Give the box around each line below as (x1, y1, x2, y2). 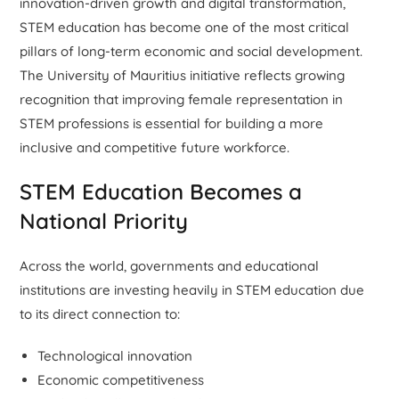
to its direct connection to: (20, 305, 181, 322)
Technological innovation (37, 346, 193, 364)
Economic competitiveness (37, 370, 205, 388)
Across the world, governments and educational (20, 256, 320, 274)
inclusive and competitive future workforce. (20, 138, 290, 156)
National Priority (20, 207, 189, 234)
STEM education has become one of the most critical (20, 18, 350, 36)
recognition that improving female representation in (20, 90, 344, 108)
